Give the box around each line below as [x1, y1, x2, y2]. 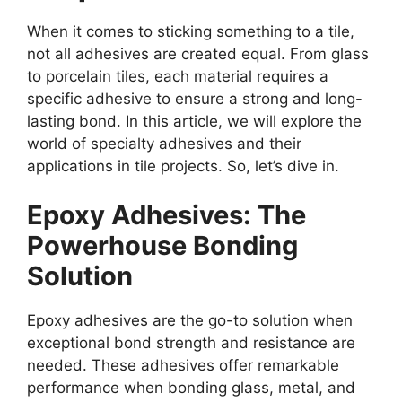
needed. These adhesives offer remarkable [27, 356, 339, 375]
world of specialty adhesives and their [27, 134, 301, 153]
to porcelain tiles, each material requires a [27, 66, 328, 85]
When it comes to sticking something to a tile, [27, 22, 354, 40]
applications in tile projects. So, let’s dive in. [27, 156, 339, 175]
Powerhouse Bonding [27, 230, 298, 262]
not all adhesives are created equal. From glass [27, 44, 369, 63]
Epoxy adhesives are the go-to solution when [27, 311, 353, 330]
